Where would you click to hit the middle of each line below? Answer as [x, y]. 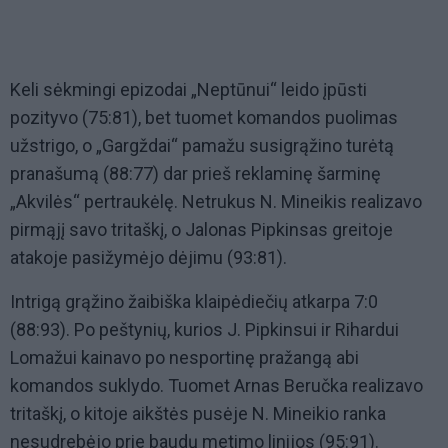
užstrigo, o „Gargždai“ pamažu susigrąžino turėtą [202, 146]
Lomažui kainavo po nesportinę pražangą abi [184, 358]
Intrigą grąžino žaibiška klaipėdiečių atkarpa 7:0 [194, 302]
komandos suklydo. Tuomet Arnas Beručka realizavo [216, 386]
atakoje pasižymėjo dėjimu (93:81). [148, 258]
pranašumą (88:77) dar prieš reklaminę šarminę [195, 174]
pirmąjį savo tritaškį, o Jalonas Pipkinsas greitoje [201, 230]
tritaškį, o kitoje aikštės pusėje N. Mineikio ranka [198, 414]
